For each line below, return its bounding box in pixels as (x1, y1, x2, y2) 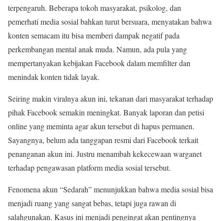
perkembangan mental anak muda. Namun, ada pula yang (8, 43, 187, 54)
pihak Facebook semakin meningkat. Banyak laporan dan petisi (8, 107, 204, 117)
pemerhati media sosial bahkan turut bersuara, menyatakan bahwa (8, 16, 212, 27)
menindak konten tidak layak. (8, 71, 100, 82)
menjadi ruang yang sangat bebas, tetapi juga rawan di (8, 197, 176, 208)
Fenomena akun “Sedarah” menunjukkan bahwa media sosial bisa (8, 184, 213, 194)
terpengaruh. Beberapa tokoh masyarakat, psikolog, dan (8, 2, 181, 13)
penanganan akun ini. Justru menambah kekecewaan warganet (8, 148, 202, 159)
